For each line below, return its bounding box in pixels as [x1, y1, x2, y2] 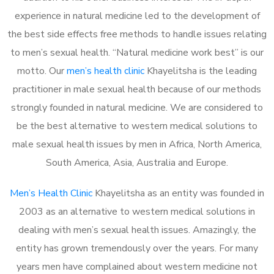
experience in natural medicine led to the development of [14, 9, 260, 23]
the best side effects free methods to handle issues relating [7, 27, 267, 41]
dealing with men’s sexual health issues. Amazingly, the [18, 223, 256, 237]
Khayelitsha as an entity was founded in [92, 186, 264, 200]
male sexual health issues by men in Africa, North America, [12, 137, 262, 151]
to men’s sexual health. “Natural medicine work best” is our [10, 45, 264, 59]
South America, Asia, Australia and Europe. [46, 155, 228, 169]
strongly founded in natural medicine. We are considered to [11, 100, 263, 114]
